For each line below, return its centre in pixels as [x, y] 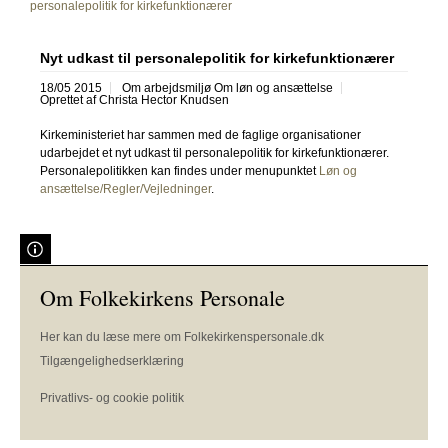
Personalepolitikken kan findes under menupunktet [179, 170]
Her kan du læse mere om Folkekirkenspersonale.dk [182, 336]
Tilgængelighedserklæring [112, 360]
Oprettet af [69, 99]
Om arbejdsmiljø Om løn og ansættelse [227, 87]
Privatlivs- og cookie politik [112, 397]
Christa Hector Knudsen [164, 99]
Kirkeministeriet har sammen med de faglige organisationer [200, 134]
